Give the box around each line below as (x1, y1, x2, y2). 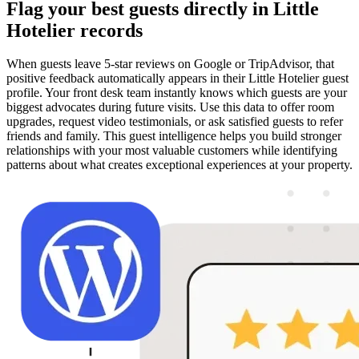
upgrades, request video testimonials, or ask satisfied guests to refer (6, 115, 343, 129)
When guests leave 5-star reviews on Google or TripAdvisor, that (6, 57, 334, 71)
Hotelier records (6, 19, 143, 41)
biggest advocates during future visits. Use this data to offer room (6, 100, 334, 115)
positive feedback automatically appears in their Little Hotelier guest (6, 71, 349, 86)
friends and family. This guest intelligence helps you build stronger (6, 129, 341, 143)
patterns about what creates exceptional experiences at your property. (6, 158, 353, 172)
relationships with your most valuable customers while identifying (6, 143, 337, 158)
